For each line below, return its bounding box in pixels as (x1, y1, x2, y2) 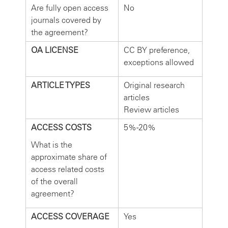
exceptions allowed (124, 57, 194, 67)
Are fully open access (31, 3, 108, 13)
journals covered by (31, 15, 101, 25)
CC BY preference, (124, 45, 190, 55)
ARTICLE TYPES (31, 80, 90, 90)
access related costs (31, 164, 104, 174)
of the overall (31, 176, 78, 186)
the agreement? (31, 27, 88, 37)
